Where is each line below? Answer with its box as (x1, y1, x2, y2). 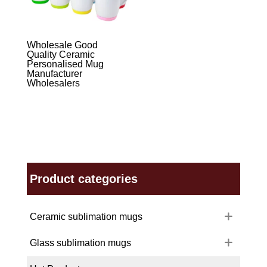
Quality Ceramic (26, 49, 95, 60)
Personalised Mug (26, 58, 104, 69)
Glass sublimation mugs (29, 238, 131, 249)
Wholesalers (26, 77, 80, 88)
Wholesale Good (26, 39, 98, 50)
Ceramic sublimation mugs (29, 212, 142, 222)
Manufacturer (26, 68, 82, 79)
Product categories (29, 172, 138, 185)
